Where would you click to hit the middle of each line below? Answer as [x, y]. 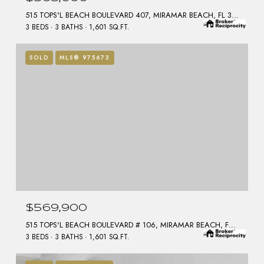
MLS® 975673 [85, 58]
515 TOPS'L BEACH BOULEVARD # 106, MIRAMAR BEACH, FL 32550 [232, 225]
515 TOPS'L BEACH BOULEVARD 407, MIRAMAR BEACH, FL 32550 [235, 15]
